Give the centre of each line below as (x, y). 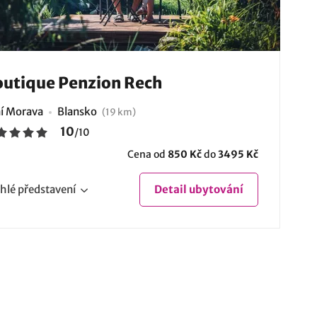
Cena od (147, 155)
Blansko (78, 112)
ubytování (215, 190)
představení (46, 190)
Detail (170, 190)
